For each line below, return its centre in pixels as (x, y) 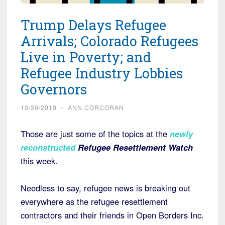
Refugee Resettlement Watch (135, 147)
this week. (39, 161)
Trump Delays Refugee (93, 25)
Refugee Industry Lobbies (102, 73)
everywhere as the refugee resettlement (94, 202)
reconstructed (48, 147)
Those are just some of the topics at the (95, 134)
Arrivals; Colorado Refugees (109, 41)
